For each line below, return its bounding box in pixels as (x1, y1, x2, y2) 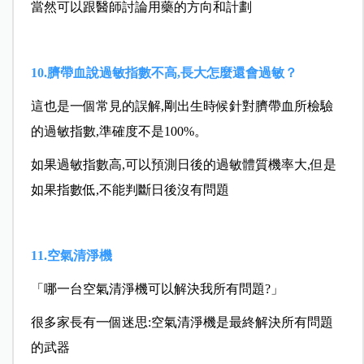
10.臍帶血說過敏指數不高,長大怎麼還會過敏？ (30, 65, 297, 80)
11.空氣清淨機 (30, 248, 112, 262)
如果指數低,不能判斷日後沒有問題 (30, 182, 229, 197)
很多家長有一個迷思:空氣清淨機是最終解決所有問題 (30, 314, 333, 329)
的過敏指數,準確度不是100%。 (30, 123, 207, 138)
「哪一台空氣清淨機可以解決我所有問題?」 (30, 281, 284, 296)
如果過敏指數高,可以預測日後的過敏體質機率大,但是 (30, 157, 336, 171)
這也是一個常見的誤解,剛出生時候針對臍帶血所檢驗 (30, 98, 333, 113)
